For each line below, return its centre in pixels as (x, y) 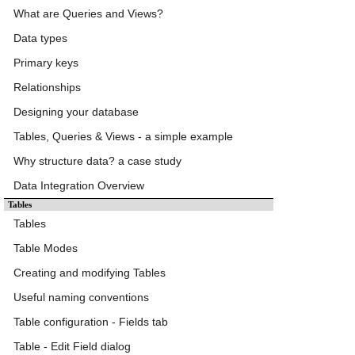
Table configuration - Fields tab (91, 322)
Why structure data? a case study (97, 161)
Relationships (47, 88)
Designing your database (76, 112)
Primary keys (46, 63)
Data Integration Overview (79, 186)
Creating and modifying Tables (90, 273)
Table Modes (46, 248)
